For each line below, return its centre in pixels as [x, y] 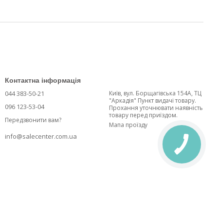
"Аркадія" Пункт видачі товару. [123, 100]
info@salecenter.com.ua [41, 136]
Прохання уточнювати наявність [156, 108]
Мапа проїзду [128, 125]
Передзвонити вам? [33, 120]
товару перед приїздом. [143, 115]
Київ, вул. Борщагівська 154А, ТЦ [155, 93]
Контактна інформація [43, 80]
